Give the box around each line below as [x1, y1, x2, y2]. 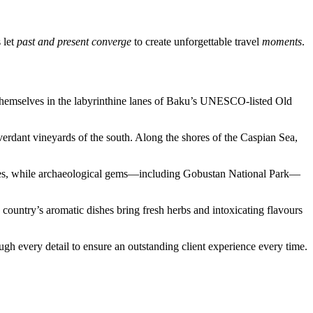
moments [262, 36, 302, 48]
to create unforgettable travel [131, 36, 262, 48]
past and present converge [17, 36, 131, 48]
